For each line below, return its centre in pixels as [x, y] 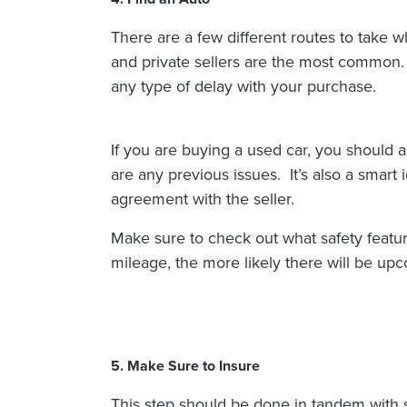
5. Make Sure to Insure [185, 366]
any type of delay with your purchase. [243, 87]
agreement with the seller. [203, 199]
